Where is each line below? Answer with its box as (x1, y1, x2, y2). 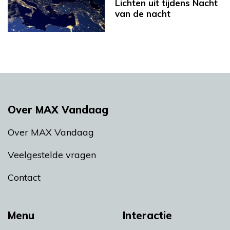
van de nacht (115, 8, 170, 20)
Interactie (123, 208, 172, 222)
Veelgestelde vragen (8, 148, 96, 161)
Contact (8, 171, 41, 183)
